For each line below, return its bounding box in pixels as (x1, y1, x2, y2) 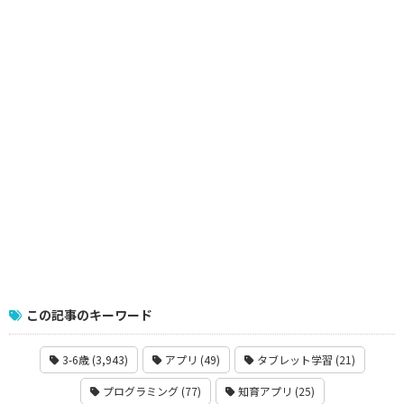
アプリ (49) (161, 351, 220, 367)
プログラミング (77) (99, 382, 201, 399)
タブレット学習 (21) (253, 351, 355, 367)
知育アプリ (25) (234, 382, 315, 399)
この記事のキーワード (26, 306, 152, 325)
